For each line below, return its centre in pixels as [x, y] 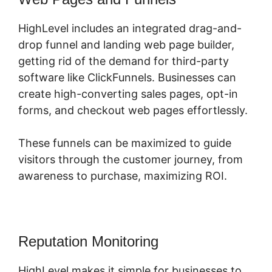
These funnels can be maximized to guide [125, 143]
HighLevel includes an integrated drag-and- [130, 28]
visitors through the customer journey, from [131, 159]
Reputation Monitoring [88, 241]
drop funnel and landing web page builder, [126, 44]
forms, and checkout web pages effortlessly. [133, 110]
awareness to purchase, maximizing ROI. [123, 175]
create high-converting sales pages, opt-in [128, 93]
